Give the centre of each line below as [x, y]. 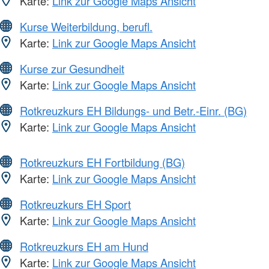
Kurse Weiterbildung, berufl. [86, 27]
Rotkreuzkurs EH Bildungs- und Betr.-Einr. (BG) [133, 111]
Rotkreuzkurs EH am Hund [84, 246]
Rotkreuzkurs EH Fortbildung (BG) [102, 162]
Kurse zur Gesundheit [72, 69]
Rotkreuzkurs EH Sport [75, 204]
